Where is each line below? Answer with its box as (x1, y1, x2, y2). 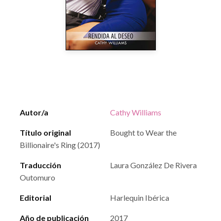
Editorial (20, 193, 51, 202)
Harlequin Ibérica (110, 193, 169, 202)
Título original (20, 128, 71, 137)
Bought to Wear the (110, 128, 177, 137)
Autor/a (20, 108, 48, 117)
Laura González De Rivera (110, 160, 197, 170)
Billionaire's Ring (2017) (20, 140, 100, 149)
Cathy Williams (110, 108, 161, 117)
